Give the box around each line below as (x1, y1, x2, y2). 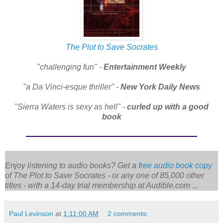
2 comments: (108, 209, 149, 218)
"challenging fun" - (37, 62, 104, 71)
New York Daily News (120, 82, 200, 91)
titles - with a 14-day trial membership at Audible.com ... (5, 181, 198, 190)
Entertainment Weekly (104, 62, 186, 71)
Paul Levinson (9, 209, 53, 218)
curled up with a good (127, 102, 209, 111)
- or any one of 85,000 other (106, 171, 204, 180)
